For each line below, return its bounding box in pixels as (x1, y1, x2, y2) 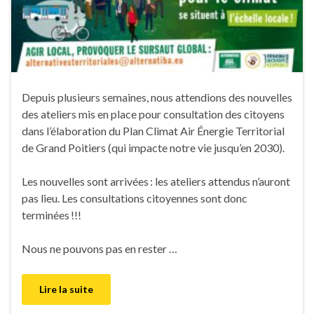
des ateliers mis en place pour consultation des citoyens (22, 107, 285, 121)
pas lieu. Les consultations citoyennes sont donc (22, 191, 247, 205)
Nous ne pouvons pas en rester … (22, 242, 177, 256)
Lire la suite (39, 283, 93, 296)
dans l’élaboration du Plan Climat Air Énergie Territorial (22, 124, 285, 138)
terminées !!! (22, 208, 81, 222)
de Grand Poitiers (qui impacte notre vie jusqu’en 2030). (22, 141, 285, 155)
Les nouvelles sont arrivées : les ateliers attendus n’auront (22, 175, 290, 189)
